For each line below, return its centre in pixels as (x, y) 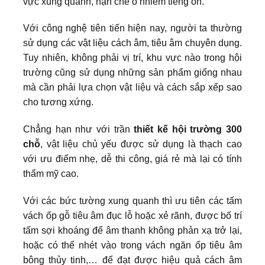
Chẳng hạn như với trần (79, 130)
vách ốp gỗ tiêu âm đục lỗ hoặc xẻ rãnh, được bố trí (132, 216)
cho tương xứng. (58, 102)
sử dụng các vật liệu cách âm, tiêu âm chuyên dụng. (132, 43)
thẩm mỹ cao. (52, 174)
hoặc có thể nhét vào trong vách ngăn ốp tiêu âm (132, 245)
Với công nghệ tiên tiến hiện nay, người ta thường (132, 28)
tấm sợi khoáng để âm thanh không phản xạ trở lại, (132, 231)
